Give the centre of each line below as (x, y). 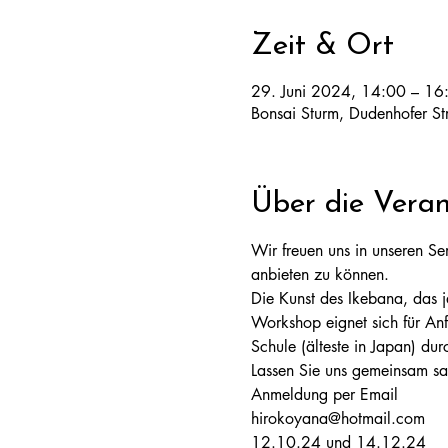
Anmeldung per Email (324, 394)
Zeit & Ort (322, 46)
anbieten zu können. (322, 274)
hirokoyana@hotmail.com (337, 418)
